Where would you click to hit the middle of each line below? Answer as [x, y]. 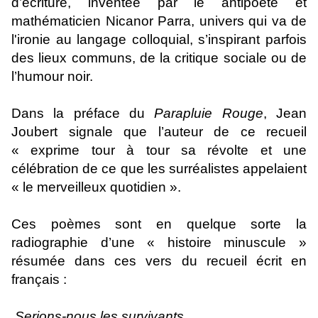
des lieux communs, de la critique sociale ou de [159, 57]
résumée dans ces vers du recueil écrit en [159, 261]
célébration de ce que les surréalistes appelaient [159, 168]
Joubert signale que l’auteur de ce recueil [159, 131]
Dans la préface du [83, 113]
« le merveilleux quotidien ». [96, 187]
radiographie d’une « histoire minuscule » [159, 242]
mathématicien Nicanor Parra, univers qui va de [159, 21]
